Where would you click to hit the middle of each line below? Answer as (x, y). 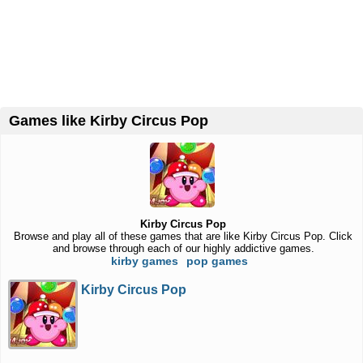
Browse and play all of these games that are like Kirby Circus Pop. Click (184, 236)
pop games (217, 261)
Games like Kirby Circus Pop (114, 121)
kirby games (144, 261)
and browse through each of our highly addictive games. (183, 248)
